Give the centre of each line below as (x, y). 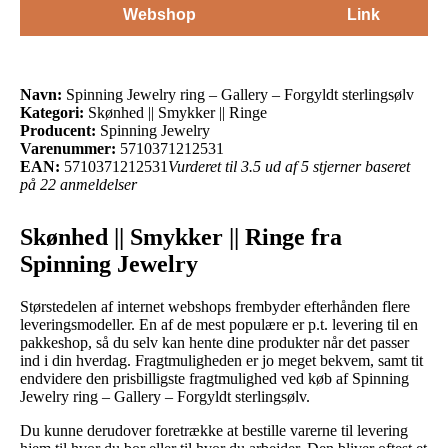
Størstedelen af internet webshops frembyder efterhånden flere (215, 306)
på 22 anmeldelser (78, 184)
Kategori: (52, 112)
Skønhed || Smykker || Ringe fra (181, 236)
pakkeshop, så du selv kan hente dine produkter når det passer (214, 342)
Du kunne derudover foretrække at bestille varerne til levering (214, 430)
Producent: (58, 130)
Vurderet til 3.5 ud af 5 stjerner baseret (289, 166)
